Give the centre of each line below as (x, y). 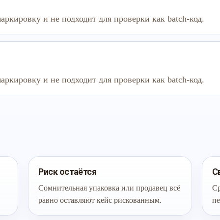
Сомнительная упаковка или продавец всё (110, 188)
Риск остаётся (68, 172)
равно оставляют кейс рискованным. (100, 200)
